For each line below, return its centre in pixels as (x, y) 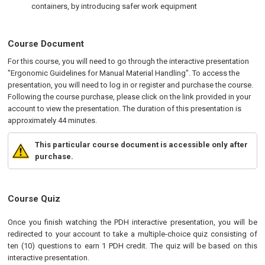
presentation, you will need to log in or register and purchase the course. (131, 85)
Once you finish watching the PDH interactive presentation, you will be (132, 222)
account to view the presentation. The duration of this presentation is (125, 109)
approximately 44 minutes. (53, 120)
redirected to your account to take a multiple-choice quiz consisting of (132, 234)
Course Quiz (34, 199)
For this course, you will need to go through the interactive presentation (129, 61)
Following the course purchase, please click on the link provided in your (130, 97)
